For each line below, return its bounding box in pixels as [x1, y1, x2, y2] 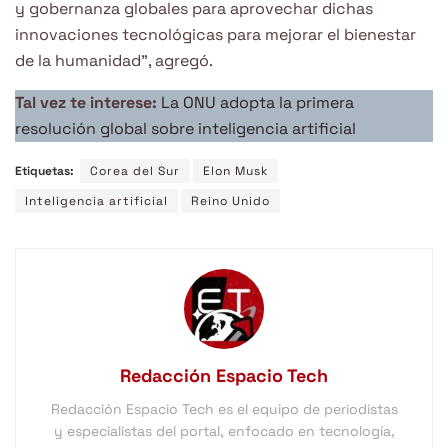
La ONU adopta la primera [161, 91, 354, 113]
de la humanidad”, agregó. [15, 49, 213, 71]
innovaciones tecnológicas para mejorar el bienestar [15, 23, 416, 45]
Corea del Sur [90, 162, 180, 179]
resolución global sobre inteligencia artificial [15, 117, 356, 139]
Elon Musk [203, 162, 268, 179]
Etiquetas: [15, 162, 74, 179]
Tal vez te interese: [15, 91, 161, 113]
